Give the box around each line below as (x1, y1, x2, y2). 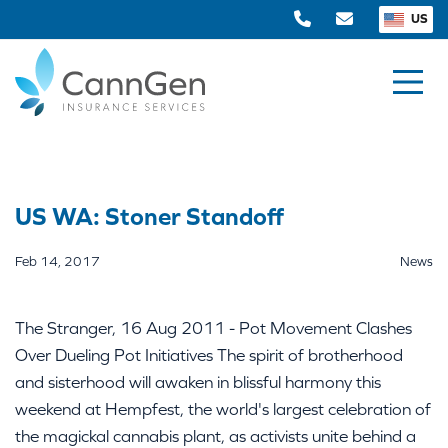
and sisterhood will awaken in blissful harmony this (15, 372, 381, 392)
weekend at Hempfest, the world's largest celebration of (15, 399, 431, 419)
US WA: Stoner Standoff (15, 202, 284, 230)
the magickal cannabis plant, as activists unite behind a (15, 426, 416, 446)
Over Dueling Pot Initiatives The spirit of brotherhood (15, 345, 403, 365)
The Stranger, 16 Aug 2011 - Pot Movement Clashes (15, 318, 412, 338)
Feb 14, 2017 (15, 254, 100, 269)
